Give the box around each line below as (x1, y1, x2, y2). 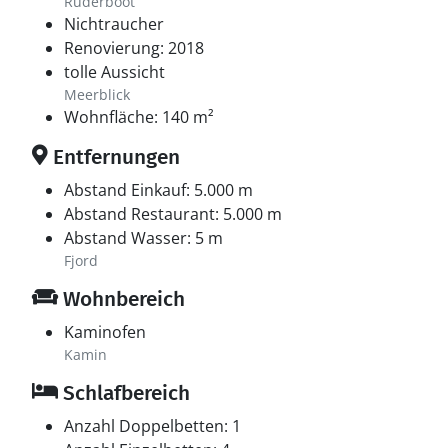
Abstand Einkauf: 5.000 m (64, 179, 253, 201)
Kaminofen (64, 321, 146, 343)
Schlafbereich (58, 380, 190, 406)
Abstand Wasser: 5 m (64, 227, 223, 249)
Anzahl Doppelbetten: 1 (64, 415, 241, 437)
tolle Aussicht (64, 61, 165, 83)
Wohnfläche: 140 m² (64, 106, 214, 128)
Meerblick (64, 85, 130, 104)
